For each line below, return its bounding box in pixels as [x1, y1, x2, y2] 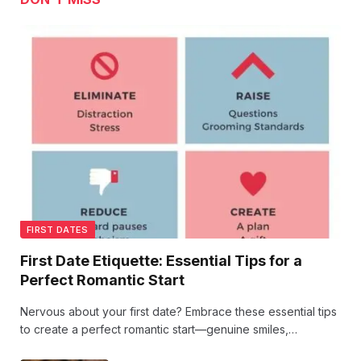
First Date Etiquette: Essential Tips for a [20, 251, 302, 269]
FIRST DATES [27, 223, 89, 235]
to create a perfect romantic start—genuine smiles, [20, 322, 288, 336]
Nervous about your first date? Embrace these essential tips [20, 304, 337, 318]
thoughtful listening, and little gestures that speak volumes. [20, 339, 330, 354]
